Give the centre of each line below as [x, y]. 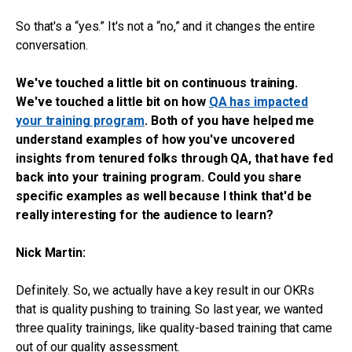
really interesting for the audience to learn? [145, 215]
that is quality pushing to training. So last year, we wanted [169, 309]
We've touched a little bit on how [112, 102]
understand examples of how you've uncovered [155, 139]
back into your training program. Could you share [159, 177]
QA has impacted [258, 102]
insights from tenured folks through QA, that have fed [174, 158]
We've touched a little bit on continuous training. [157, 83]
